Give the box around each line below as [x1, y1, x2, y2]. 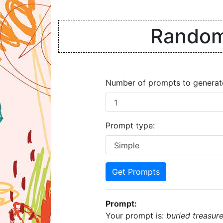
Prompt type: [106, 120, 155, 130]
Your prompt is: [106, 211, 166, 221]
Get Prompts [112, 167, 160, 177]
